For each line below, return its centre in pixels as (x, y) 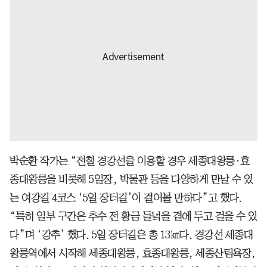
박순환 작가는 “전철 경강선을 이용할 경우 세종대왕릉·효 (130, 161)
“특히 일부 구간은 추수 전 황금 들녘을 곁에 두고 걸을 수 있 (133, 216)
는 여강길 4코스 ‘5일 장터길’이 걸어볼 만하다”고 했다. (126, 198)
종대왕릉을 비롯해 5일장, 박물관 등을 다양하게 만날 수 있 (131, 179)
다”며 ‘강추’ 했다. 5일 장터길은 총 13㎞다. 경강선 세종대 (131, 235)
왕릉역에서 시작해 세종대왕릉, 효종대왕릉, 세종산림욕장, (133, 253)
